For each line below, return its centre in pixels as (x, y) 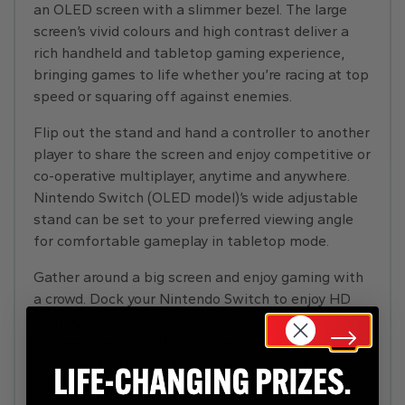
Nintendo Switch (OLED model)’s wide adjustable (196, 198)
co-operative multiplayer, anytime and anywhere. (192, 176)
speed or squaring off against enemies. (163, 96)
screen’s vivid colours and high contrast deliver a (191, 31)
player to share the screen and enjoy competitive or (202, 154)
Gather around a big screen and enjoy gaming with (198, 277)
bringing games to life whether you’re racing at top (201, 75)
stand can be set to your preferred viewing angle (193, 219)
